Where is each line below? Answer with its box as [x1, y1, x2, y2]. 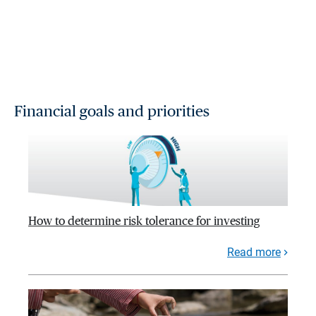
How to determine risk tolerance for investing [28, 215, 260, 228]
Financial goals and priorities [14, 104, 209, 120]
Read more [227, 245, 281, 260]
